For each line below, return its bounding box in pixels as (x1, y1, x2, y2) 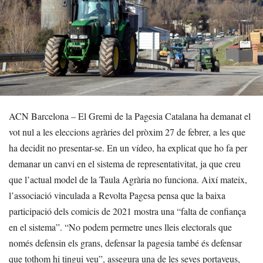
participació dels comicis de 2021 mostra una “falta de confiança (9, 204, 246, 217)
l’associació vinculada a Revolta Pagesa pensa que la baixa (9, 188, 225, 201)
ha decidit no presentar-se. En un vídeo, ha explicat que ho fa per (9, 141, 247, 154)
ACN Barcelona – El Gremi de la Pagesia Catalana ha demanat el (9, 109, 251, 122)
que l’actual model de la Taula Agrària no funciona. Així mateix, (9, 173, 247, 186)
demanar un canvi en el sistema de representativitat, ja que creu (9, 157, 241, 170)
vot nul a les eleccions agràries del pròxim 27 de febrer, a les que (9, 125, 245, 138)
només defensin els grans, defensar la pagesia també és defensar (9, 236, 242, 249)
